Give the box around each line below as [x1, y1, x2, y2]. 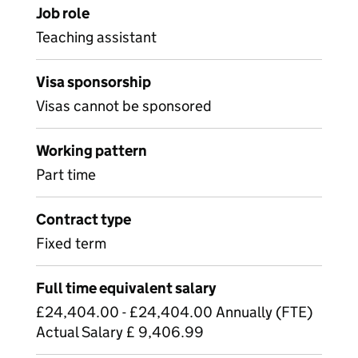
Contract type [36, 210, 131, 229]
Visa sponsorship [36, 73, 151, 91]
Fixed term [36, 234, 106, 253]
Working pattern [36, 141, 147, 160]
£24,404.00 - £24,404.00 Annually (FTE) [36, 303, 312, 321]
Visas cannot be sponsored [36, 97, 212, 115]
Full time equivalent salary [36, 279, 216, 297]
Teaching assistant [36, 28, 157, 46]
